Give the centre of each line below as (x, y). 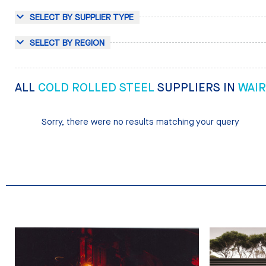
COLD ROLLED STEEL (97, 88)
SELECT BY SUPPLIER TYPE (81, 18)
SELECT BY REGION (67, 43)
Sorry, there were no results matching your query (140, 121)
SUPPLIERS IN (197, 88)
